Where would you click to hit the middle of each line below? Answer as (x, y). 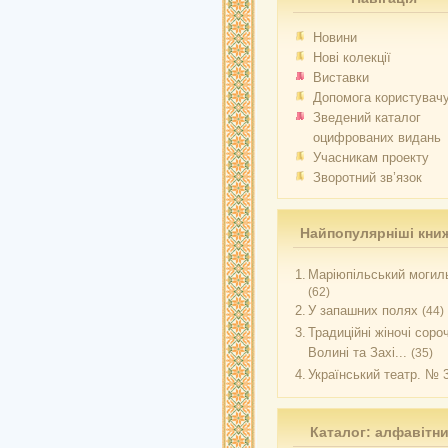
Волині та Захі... (357, 352)
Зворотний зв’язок (367, 177)
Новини (335, 37)
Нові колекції (352, 57)
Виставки (341, 77)
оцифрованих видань (377, 137)
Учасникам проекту (371, 157)
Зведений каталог (367, 117)
